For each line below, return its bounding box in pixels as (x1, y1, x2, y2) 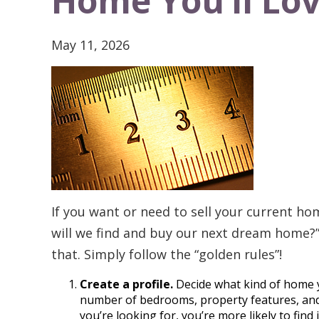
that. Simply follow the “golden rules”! (51, 246, 282, 263)
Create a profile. (80, 276, 176, 293)
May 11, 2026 (51, 36, 130, 54)
